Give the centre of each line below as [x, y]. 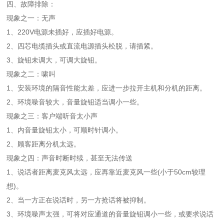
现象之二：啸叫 [31, 74]
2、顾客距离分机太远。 [44, 144]
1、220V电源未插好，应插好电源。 [62, 32]
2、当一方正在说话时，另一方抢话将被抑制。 [79, 200]
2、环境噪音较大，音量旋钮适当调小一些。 [75, 102]
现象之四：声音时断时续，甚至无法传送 [70, 158]
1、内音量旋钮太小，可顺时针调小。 [65, 130]
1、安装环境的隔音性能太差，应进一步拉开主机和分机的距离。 [107, 88]
